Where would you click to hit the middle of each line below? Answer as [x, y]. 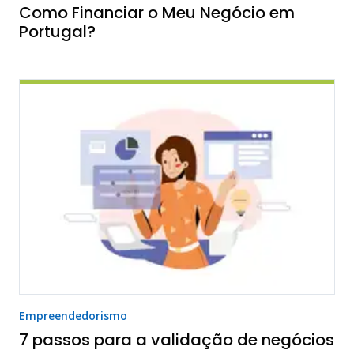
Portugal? [57, 32]
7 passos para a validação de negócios [177, 340]
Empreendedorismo [73, 316]
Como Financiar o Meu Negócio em [157, 13]
